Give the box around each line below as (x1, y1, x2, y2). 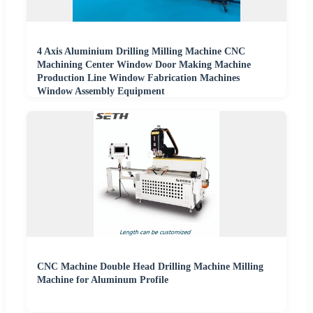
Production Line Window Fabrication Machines (37, 73, 240, 84)
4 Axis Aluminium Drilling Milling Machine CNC (37, 46, 245, 57)
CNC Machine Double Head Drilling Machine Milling (37, 261, 263, 272)
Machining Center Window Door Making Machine (37, 59, 251, 71)
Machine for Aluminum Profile (37, 275, 168, 286)
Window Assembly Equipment (37, 86, 165, 97)
